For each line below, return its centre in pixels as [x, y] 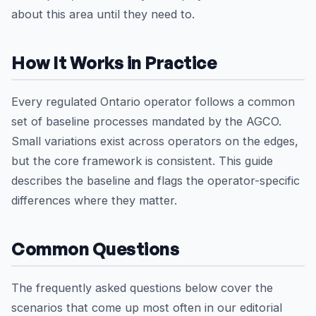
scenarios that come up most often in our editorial [147, 308]
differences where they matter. [94, 200]
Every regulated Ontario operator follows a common [153, 102]
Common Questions [96, 249]
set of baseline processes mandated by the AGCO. [146, 121]
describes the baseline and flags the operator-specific [156, 181]
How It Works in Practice [114, 62]
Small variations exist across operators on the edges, [155, 141]
